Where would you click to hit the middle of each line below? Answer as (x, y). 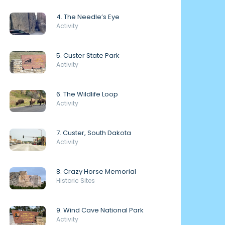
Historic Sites (76, 181)
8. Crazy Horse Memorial (96, 172)
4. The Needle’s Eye (88, 17)
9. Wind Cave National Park (100, 210)
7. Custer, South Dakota (94, 133)
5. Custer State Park (88, 55)
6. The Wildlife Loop (87, 94)
